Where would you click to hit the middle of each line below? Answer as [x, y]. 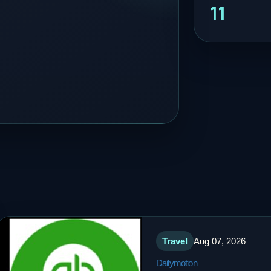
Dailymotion [177, 263]
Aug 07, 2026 [220, 241]
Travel [175, 241]
